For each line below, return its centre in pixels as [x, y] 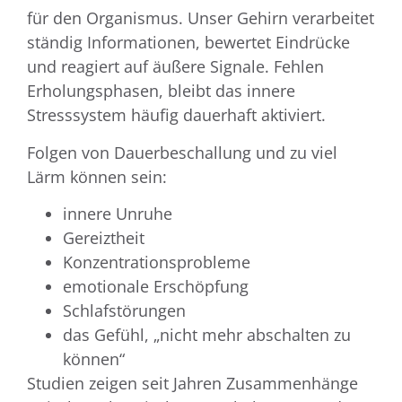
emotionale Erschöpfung [156, 286]
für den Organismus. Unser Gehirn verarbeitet [201, 18]
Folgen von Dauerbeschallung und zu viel [182, 152]
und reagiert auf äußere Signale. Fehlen [175, 67]
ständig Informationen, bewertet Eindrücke [188, 43]
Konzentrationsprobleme [157, 262]
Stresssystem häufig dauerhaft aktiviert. [176, 115]
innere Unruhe [118, 213]
